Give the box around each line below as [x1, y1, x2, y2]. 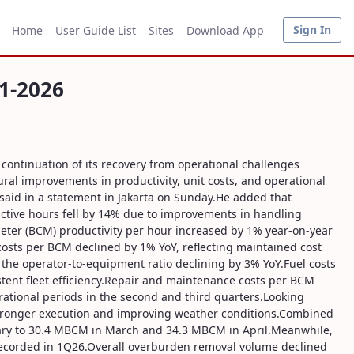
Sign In [293, 22, 331, 37]
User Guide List [55, 23, 136, 38]
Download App [186, 23, 264, 38]
